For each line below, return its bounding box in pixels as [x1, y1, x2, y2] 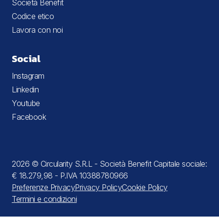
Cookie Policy [122, 182, 168, 192]
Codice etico [12, 11, 54, 21]
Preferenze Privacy [12, 182, 75, 192]
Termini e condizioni [12, 194, 77, 204]
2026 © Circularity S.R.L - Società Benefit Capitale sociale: [12, 158, 207, 169]
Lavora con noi [12, 24, 63, 35]
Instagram [12, 70, 44, 81]
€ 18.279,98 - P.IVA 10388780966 [12, 170, 128, 180]
